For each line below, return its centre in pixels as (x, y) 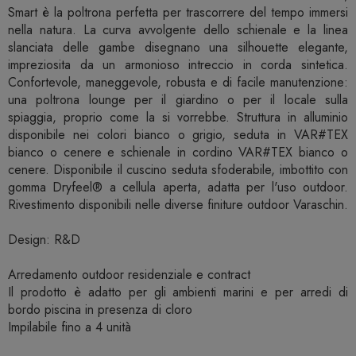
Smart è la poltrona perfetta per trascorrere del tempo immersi (178, 13)
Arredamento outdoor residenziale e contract (129, 275)
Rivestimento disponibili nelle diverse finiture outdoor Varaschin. (178, 205)
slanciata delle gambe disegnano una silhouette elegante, (178, 48)
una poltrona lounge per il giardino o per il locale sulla (178, 100)
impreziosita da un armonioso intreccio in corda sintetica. (178, 65)
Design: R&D (44, 240)
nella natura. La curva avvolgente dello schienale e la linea (178, 30)
